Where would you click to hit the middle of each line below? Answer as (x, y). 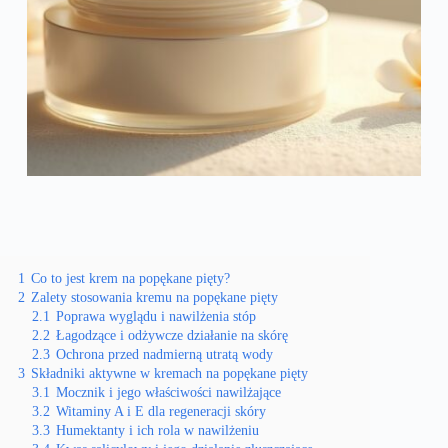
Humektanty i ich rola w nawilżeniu (157, 430)
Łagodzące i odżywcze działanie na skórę (172, 335)
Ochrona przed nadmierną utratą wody (164, 354)
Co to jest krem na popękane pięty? (130, 278)
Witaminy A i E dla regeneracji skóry (161, 411)
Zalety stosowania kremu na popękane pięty (154, 297)
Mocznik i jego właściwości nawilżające (168, 392)
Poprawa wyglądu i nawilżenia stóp (156, 316)
